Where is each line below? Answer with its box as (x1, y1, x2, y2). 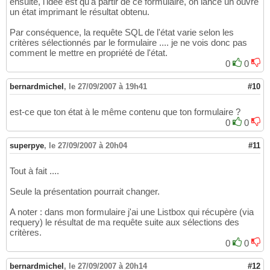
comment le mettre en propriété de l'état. (10, 48, 168, 58)
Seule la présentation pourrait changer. (10, 186, 160, 197)
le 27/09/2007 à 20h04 (49, 141, 127, 151)
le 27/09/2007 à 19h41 (69, 82, 147, 92)
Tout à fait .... (10, 166, 59, 177)
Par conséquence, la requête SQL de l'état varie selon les (10, 27, 234, 38)
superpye (10, 141, 44, 151)
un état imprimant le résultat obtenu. (10, 7, 149, 17)
